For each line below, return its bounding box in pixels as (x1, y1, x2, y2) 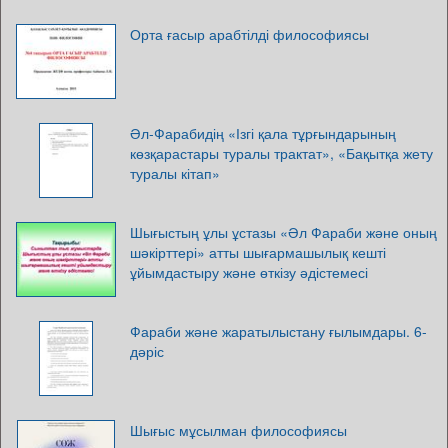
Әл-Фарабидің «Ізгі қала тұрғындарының (130, 122, 396, 143)
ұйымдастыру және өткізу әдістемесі (130, 261, 368, 282)
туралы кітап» (130, 162, 220, 183)
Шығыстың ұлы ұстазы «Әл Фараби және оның (130, 221, 437, 242)
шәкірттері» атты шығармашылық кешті (130, 241, 386, 262)
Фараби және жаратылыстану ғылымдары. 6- (130, 320, 427, 341)
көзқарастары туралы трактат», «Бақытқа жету (130, 142, 433, 163)
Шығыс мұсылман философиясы (130, 419, 347, 440)
